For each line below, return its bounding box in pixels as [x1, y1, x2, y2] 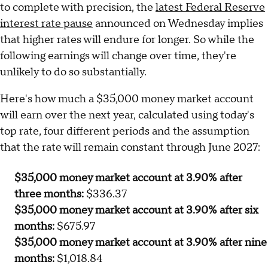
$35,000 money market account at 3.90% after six [14, 203, 258, 217]
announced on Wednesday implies [93, 16, 263, 31]
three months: [14, 187, 86, 201]
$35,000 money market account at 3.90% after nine [14, 235, 267, 249]
